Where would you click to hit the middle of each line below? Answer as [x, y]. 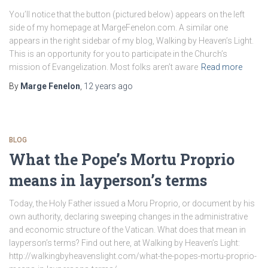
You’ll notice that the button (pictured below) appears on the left [127, 14]
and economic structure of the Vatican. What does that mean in [127, 230]
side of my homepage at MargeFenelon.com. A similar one [118, 28]
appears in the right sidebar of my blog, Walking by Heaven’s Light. [131, 41]
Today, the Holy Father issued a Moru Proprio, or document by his [132, 203]
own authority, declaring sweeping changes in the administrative [128, 217]
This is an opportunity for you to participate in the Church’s [118, 54]
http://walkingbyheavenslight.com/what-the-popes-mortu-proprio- [133, 256]
